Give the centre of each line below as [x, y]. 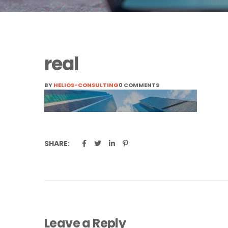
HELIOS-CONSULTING [86, 85]
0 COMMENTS [139, 85]
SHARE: [57, 144]
